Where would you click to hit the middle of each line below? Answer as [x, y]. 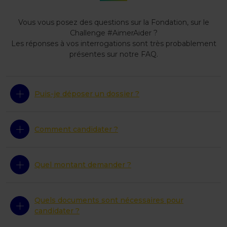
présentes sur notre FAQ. [113, 54]
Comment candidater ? [76, 129]
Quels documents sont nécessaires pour [109, 200]
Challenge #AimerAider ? [113, 33]
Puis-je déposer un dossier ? [87, 93]
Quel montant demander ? [83, 164]
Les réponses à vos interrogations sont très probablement [113, 43]
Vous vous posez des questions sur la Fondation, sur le [113, 22]
